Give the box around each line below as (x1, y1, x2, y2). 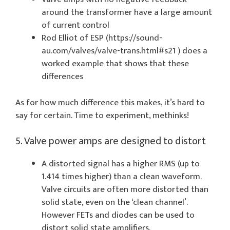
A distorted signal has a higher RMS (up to (42, 157, 200, 171)
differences (42, 69, 83, 84)
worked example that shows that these (42, 56, 189, 71)
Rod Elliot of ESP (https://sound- (42, 31, 162, 46)
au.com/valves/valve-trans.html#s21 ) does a (42, 44, 207, 59)
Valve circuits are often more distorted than (42, 182, 208, 197)
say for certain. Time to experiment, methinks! (15, 108, 189, 123)
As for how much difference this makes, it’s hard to (15, 95, 205, 110)
